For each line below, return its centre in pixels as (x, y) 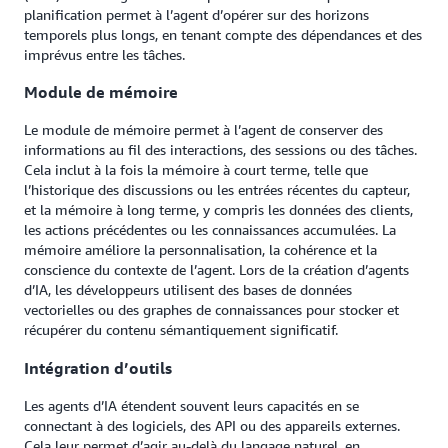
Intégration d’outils (98, 367)
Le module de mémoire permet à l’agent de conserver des (203, 130)
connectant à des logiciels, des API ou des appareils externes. (212, 425)
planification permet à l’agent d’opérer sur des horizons (196, 14)
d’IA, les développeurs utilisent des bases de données (188, 290)
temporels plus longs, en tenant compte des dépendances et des (223, 34)
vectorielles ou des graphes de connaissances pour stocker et (211, 310)
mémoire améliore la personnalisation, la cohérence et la (200, 250)
